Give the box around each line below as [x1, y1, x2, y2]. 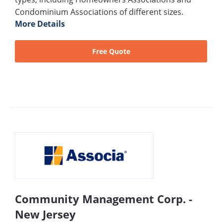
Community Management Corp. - [15, 191, 192, 206]
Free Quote [92, 47, 130, 56]
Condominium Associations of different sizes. [15, 6, 183, 18]
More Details [15, 18, 65, 30]
